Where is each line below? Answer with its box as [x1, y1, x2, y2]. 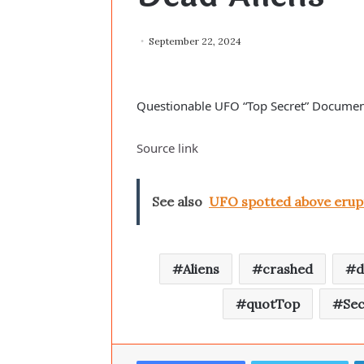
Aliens [183, 261, 220, 278]
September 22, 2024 [149, 35, 241, 48]
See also [152, 193, 202, 210]
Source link [136, 140, 198, 157]
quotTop [245, 296, 300, 313]
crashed [262, 261, 314, 278]
